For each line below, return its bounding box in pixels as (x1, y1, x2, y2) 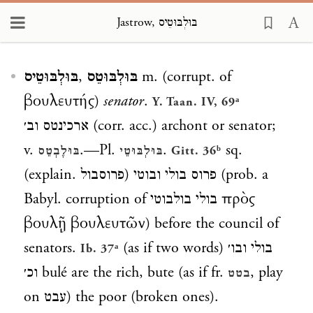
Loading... (133, 28, 180, 41)
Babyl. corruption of (24, 189, 150, 209)
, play (250, 263, 283, 282)
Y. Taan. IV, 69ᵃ (152, 94, 240, 110)
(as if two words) (119, 238, 228, 258)
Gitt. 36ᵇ (171, 143, 221, 159)
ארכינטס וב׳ (24, 116, 89, 136)
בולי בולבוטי (150, 189, 217, 209)
